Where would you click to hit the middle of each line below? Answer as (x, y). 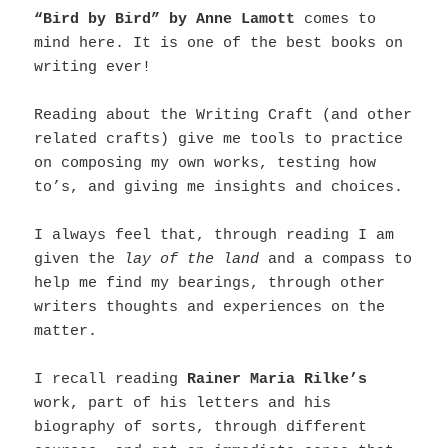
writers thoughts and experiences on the (210, 308)
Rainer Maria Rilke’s (277, 380)
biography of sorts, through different (201, 428)
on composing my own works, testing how (205, 164)
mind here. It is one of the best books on (219, 44)
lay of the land (192, 260)
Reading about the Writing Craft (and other (223, 116)
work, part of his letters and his (183, 404)
